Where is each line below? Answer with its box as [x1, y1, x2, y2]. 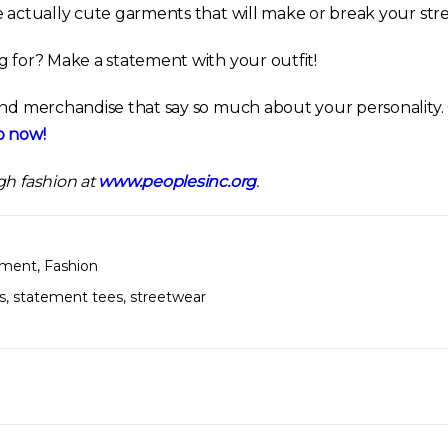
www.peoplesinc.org [98, 172, 257, 192]
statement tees [13, 288, 123, 307]
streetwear [130, 288, 206, 307]
